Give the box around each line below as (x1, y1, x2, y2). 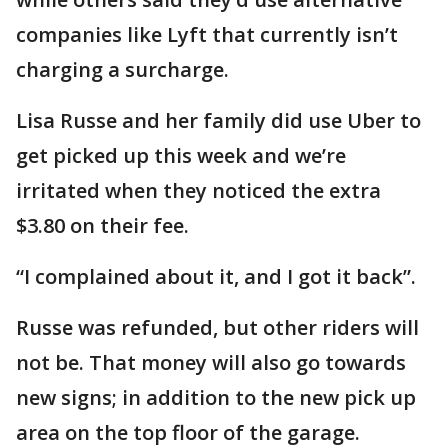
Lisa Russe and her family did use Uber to (16, 107, 421, 134)
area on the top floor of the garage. (16, 419, 360, 446)
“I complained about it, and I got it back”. (16, 263, 416, 290)
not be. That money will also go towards (16, 349, 406, 376)
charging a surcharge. (16, 56, 229, 83)
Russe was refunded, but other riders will (16, 314, 419, 341)
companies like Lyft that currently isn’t (16, 21, 398, 48)
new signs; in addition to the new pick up (16, 384, 416, 411)
